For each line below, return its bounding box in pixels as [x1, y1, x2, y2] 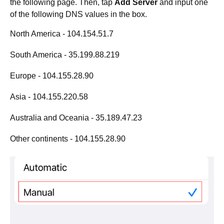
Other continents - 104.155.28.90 [10, 134, 125, 143]
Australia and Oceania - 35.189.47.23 [10, 113, 142, 122]
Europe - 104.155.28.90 [10, 71, 93, 80]
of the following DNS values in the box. [10, 10, 147, 19]
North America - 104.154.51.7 [10, 29, 113, 38]
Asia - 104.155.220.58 [10, 92, 88, 101]
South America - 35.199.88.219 [10, 50, 119, 59]
